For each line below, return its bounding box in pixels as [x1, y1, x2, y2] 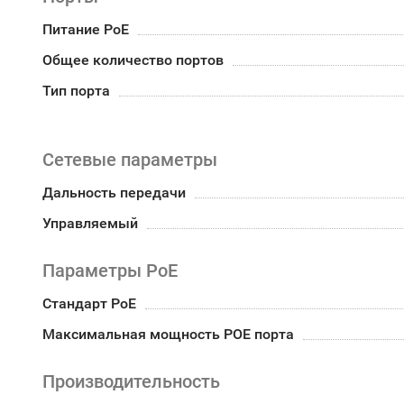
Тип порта [42, 82, 110, 99]
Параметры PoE [42, 260, 178, 281]
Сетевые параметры [42, 149, 217, 170]
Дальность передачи [42, 184, 186, 201]
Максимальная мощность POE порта [42, 326, 294, 343]
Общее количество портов [42, 51, 224, 69]
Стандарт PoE [42, 295, 136, 312]
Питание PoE [42, 21, 129, 38]
